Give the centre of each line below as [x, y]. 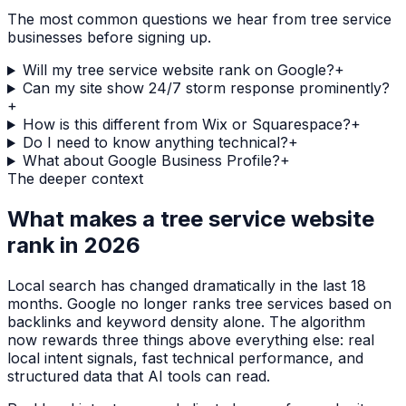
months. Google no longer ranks [121, 304]
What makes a [84, 219]
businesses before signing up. [109, 38]
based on [358, 304]
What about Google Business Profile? [151, 161]
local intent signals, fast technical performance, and [185, 358]
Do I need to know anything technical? [155, 143]
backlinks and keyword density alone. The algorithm [186, 322]
